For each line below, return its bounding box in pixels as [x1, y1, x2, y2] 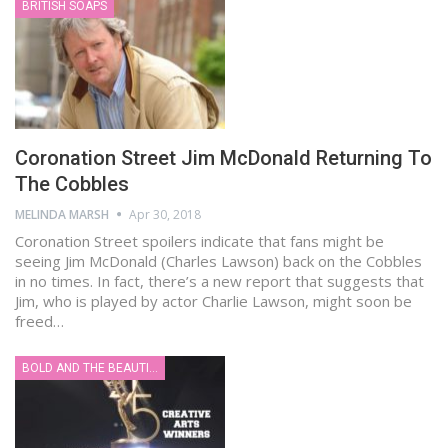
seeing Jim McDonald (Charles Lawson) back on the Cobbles [15, 250, 422, 271]
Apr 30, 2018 [129, 205, 201, 223]
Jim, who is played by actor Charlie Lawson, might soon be [15, 290, 412, 311]
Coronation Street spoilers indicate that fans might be [15, 230, 384, 251]
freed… [15, 310, 64, 331]
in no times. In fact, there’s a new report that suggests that [15, 270, 424, 291]
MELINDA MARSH [15, 205, 109, 223]
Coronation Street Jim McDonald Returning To [15, 145, 432, 170]
